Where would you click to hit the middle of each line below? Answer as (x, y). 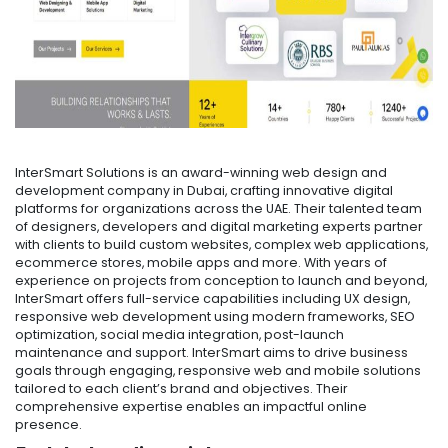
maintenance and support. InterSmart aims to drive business (211, 352)
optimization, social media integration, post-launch (179, 334)
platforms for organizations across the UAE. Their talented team (218, 208)
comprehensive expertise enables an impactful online (191, 406)
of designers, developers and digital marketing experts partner (219, 226)
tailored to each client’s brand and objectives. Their (181, 388)
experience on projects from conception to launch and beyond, (221, 280)
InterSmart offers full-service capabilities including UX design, (212, 298)
